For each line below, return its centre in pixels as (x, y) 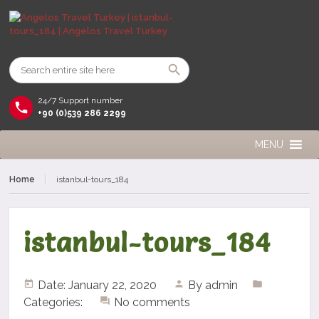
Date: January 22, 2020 (98, 285)
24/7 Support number (80, 100)
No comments (152, 302)
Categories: (55, 302)
